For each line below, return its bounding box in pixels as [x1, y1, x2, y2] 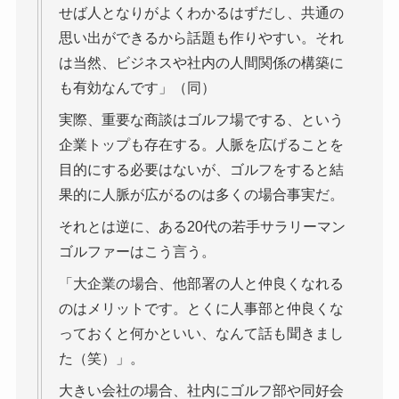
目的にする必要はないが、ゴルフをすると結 [58, 162, 344, 178]
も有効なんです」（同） [58, 80, 216, 96]
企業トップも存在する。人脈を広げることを [58, 137, 344, 153]
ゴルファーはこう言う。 [58, 244, 216, 260]
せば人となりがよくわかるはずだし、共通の [58, 5, 344, 21]
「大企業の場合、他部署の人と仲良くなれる [58, 276, 344, 292]
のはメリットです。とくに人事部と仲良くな [58, 301, 344, 317]
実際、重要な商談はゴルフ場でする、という [58, 112, 344, 128]
